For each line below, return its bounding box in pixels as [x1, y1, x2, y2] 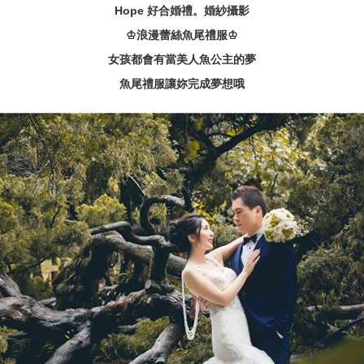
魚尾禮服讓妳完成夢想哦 [119, 77, 245, 90]
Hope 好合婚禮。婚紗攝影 [114, 4, 249, 17]
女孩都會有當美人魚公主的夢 [107, 53, 256, 66]
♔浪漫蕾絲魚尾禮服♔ [125, 28, 238, 41]
